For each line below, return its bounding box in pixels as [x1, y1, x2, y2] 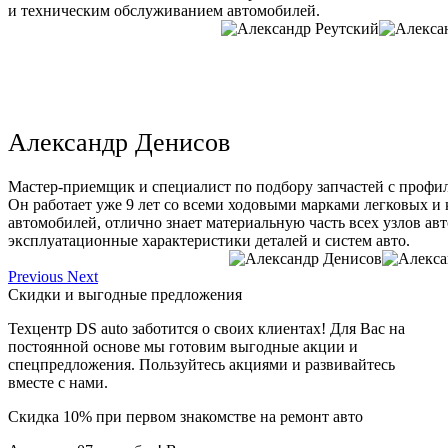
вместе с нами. [8, 374, 108, 392]
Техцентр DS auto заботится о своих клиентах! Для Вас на [8, 320, 405, 338]
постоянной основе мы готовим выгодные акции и [8, 338, 358, 356]
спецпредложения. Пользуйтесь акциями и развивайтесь [8, 356, 395, 374]
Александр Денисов [8, 128, 230, 158]
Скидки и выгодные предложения [8, 286, 242, 304]
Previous [8, 268, 63, 286]
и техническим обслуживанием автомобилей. [8, 2, 320, 20]
